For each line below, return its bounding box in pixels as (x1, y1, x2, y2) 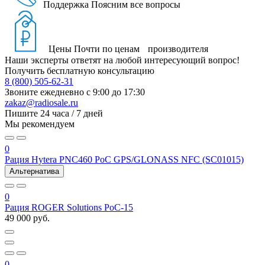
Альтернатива (9, 166, 59, 176)
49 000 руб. (5, 212, 50, 223)
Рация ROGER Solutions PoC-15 (5, 202, 133, 212)
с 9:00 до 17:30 (86, 86, 145, 97)
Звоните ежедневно (5, 86, 84, 97)
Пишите (5, 108, 40, 118)
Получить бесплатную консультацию (5, 65, 154, 76)
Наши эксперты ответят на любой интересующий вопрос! (5, 54, 240, 65)
